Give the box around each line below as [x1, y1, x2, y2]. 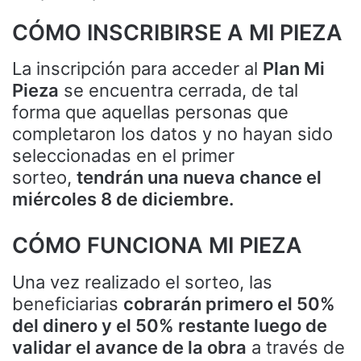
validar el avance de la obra [12, 336, 247, 358]
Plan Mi [263, 58, 325, 80]
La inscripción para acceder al [12, 58, 263, 80]
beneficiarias [12, 293, 123, 314]
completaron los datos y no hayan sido [12, 123, 333, 145]
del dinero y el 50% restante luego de [12, 314, 327, 336]
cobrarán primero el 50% [123, 293, 335, 314]
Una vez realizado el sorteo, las [12, 271, 272, 293]
